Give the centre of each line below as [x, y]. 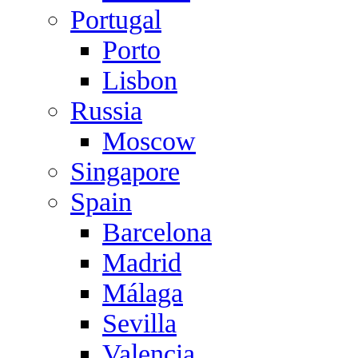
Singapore [125, 171]
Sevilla [139, 323]
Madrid [142, 263]
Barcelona [157, 232]
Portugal [116, 20]
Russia [106, 111]
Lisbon [140, 80]
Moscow [149, 141]
